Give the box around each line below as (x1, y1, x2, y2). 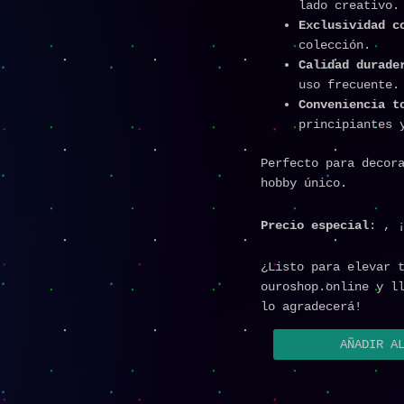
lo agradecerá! (260, 299, 362, 315)
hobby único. (260, 176, 347, 191)
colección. (298, 38, 371, 53)
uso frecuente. (298, 78, 399, 93)
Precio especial (260, 217, 369, 233)
